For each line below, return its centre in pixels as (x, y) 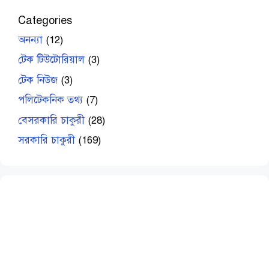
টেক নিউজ (38, 80)
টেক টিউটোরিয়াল (51, 60)
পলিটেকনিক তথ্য (50, 100)
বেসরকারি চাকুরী (51, 120)
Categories (45, 20)
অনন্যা (30, 40)
